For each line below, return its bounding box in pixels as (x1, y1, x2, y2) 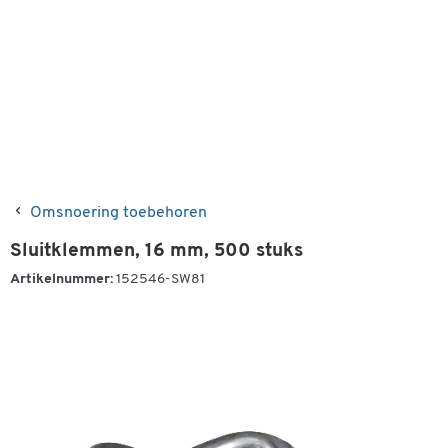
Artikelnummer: (10, 272, 113, 287)
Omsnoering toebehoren (30, 205, 207, 221)
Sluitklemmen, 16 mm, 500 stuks (10, 242, 303, 261)
